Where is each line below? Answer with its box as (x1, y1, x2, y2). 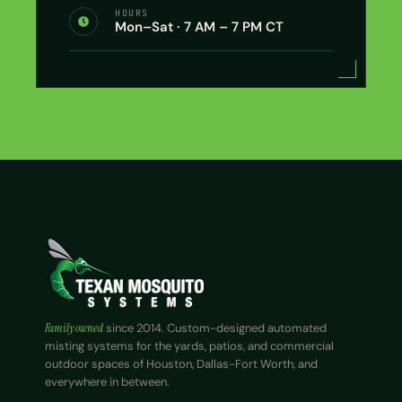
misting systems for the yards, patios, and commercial (45, 338, 334, 354)
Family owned (45, 320, 103, 336)
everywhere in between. (45, 374, 170, 390)
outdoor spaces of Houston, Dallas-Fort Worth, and (45, 356, 318, 372)
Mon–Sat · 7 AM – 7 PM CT (115, 18, 284, 37)
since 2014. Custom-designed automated (103, 320, 327, 336)
